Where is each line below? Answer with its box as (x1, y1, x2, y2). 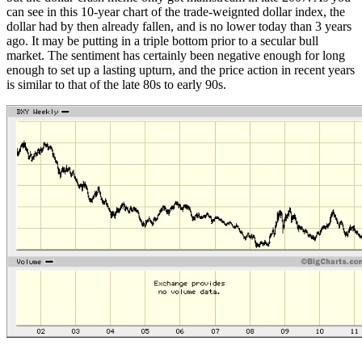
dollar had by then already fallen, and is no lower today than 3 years (6, 19, 351, 33)
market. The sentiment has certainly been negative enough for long (6, 48, 345, 62)
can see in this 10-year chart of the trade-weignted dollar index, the (6, 4, 345, 19)
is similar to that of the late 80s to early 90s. (6, 77, 226, 91)
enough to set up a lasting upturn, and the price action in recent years (6, 62, 355, 77)
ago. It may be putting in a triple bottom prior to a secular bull (6, 33, 318, 48)
